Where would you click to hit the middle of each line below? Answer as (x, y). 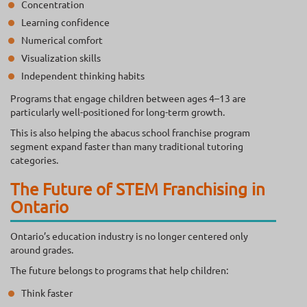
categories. (34, 160)
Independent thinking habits (83, 76)
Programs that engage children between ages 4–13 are (128, 98)
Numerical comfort (62, 40)
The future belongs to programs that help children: (119, 270)
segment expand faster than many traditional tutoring (127, 146)
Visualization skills (61, 58)
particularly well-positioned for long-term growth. (118, 112)
